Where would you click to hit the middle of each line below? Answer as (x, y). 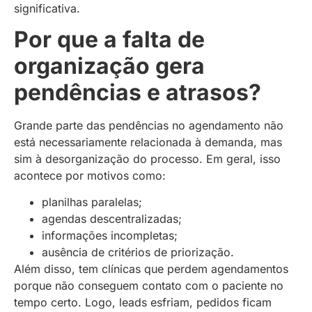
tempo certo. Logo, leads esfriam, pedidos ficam (143, 303)
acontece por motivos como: (92, 176)
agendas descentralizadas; (112, 219)
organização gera (109, 66)
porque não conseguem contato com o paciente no (149, 286)
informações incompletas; (110, 236)
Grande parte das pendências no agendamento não (149, 126)
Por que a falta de (109, 40)
